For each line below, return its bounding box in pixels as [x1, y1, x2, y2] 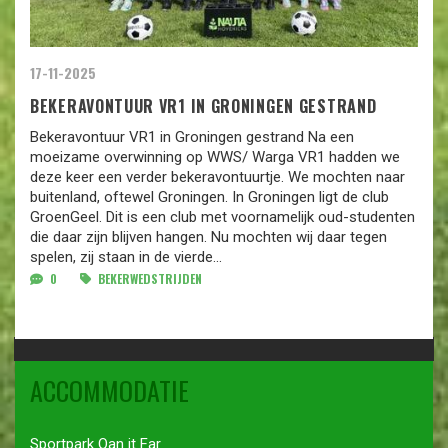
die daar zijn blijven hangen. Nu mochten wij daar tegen [30, 228, 387, 247]
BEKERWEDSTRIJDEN [95, 270, 202, 288]
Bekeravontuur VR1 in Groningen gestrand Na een [30, 128, 354, 147]
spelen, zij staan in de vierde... [30, 248, 222, 267]
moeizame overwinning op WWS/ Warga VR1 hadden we [30, 148, 400, 167]
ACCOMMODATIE [30, 370, 189, 410]
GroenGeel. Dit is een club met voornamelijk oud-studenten [30, 208, 415, 227]
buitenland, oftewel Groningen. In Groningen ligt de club [30, 188, 389, 207]
